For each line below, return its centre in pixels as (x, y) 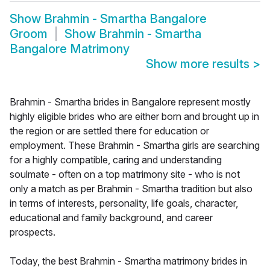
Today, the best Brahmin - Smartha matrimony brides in (128, 261)
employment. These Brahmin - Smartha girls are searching (135, 146)
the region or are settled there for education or (109, 131)
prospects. (33, 232)
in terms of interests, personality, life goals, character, (124, 203)
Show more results (199, 64)
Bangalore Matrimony (70, 49)
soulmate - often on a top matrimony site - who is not (125, 174)
